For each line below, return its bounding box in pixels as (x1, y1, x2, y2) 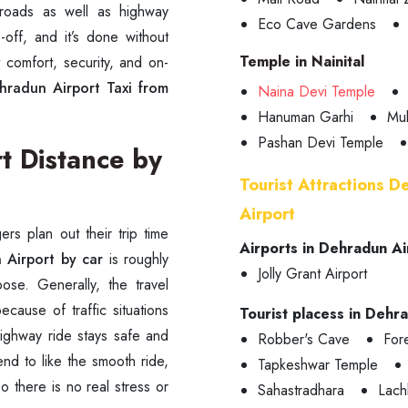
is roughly (103, 249, 168, 270)
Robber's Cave (258, 329, 350, 350)
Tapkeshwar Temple (258, 354, 378, 375)
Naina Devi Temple (258, 81, 375, 102)
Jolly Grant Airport (258, 263, 367, 284)
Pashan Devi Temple (258, 132, 383, 153)
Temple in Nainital (240, 51, 364, 72)
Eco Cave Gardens (258, 14, 376, 35)
